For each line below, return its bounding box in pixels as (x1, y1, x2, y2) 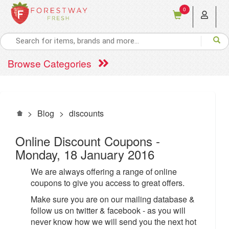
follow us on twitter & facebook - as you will (31, 204, 186, 216)
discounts (69, 107, 104, 119)
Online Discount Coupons (15, 131, 156, 150)
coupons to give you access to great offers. (31, 176, 185, 189)
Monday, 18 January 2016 (15, 145, 154, 163)
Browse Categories (8, 56, 91, 70)
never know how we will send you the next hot (31, 215, 196, 227)
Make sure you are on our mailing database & (31, 193, 195, 205)
